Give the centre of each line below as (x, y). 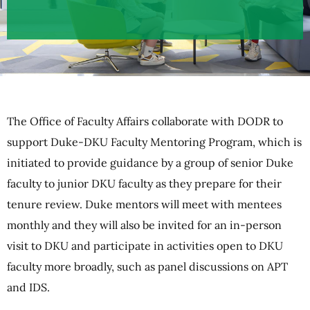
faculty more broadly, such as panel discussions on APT (147, 266)
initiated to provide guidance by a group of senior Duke (150, 162)
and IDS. (28, 287)
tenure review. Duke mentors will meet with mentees (144, 204)
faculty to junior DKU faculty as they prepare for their (144, 183)
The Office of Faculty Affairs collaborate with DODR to (145, 121)
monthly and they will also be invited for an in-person (144, 225)
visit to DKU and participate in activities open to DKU (145, 245)
